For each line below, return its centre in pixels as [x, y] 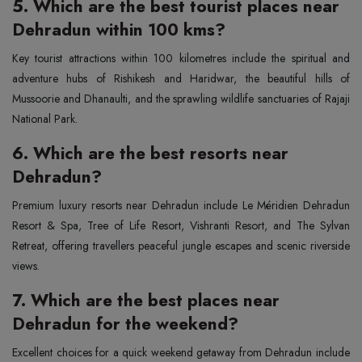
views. [26, 265]
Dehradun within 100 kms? [119, 29]
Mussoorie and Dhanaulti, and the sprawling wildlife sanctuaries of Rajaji [181, 98]
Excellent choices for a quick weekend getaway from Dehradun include [181, 352]
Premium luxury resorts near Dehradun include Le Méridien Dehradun [181, 205]
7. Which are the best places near [146, 300]
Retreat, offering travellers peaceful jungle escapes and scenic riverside [181, 245]
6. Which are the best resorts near [150, 153]
